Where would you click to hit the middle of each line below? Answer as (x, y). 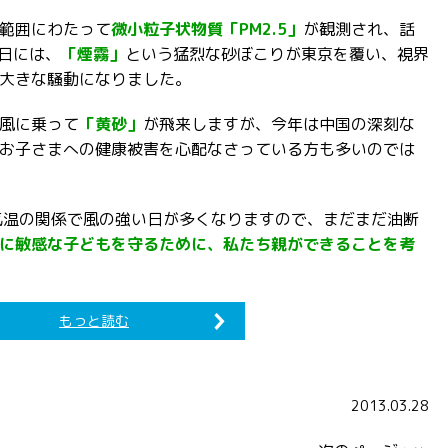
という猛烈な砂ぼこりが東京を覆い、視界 (277, 54)
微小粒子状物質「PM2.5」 (207, 29)
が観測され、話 (359, 29)
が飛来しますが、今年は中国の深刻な (279, 124)
